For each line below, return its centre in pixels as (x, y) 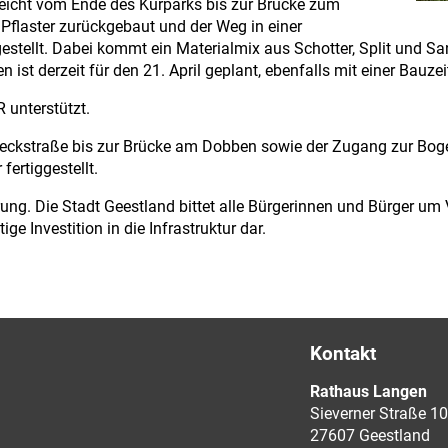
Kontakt (342, 353)
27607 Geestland (369, 435)
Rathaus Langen (368, 391)
